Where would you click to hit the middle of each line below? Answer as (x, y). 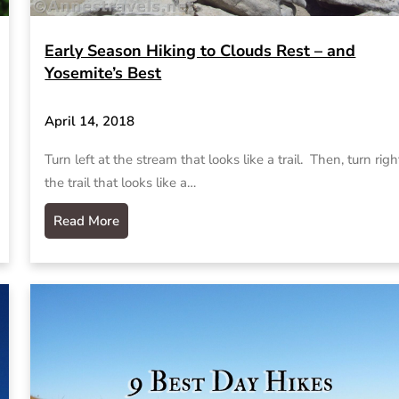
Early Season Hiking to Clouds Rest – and (200, 50)
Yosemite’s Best (103, 73)
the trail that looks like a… (121, 183)
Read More (87, 221)
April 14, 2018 (90, 121)
